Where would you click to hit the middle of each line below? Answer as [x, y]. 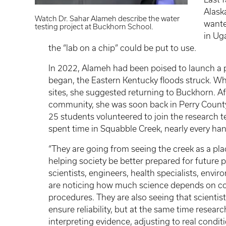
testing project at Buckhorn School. [94, 26]
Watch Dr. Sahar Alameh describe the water [107, 18]
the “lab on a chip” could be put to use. [122, 48]
